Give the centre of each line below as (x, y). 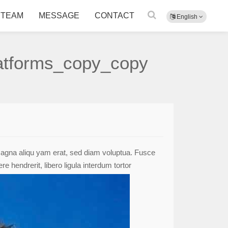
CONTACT (115, 16)
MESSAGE (59, 16)
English (187, 17)
